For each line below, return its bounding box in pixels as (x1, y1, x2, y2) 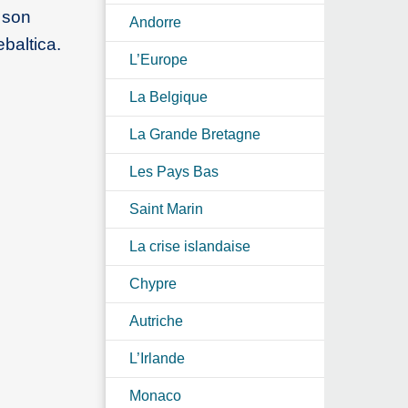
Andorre (129, 14, 181, 30)
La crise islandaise (129, 238, 250, 254)
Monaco (129, 387, 181, 403)
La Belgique (129, 88, 208, 105)
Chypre (129, 275, 177, 291)
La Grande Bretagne (129, 126, 260, 142)
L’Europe (129, 51, 188, 67)
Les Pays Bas (129, 163, 219, 179)
